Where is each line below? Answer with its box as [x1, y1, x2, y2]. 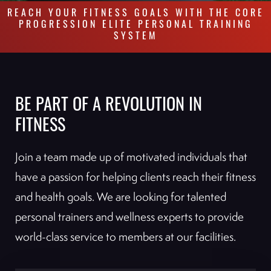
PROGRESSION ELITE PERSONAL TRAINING [18, 21, 253, 30]
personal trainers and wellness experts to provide [15, 209, 244, 224]
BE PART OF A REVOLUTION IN [15, 98, 202, 115]
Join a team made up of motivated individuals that [15, 149, 247, 164]
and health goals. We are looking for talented [15, 189, 226, 204]
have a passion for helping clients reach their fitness [15, 169, 256, 184]
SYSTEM [113, 32, 158, 42]
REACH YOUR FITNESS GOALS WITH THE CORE [7, 9, 264, 19]
